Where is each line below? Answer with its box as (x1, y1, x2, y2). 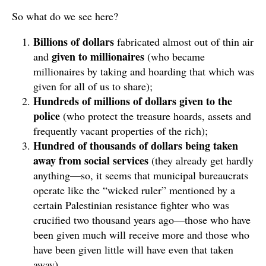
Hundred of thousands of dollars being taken (33, 138, 238, 154)
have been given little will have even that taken (33, 242, 233, 257)
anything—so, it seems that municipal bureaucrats (33, 168, 248, 183)
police (33, 108, 60, 124)
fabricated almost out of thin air (114, 34, 254, 49)
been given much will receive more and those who (33, 227, 249, 242)
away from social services (33, 153, 151, 169)
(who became (144, 49, 205, 64)
